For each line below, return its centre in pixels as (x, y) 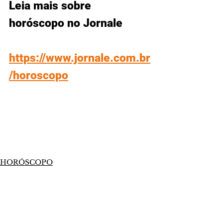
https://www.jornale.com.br (80, 58)
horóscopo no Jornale (66, 23)
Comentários (30, 197)
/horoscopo (39, 76)
